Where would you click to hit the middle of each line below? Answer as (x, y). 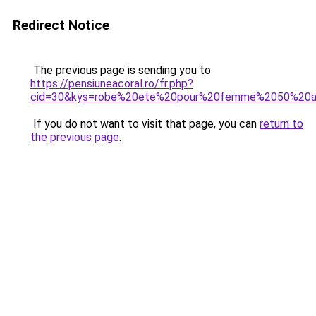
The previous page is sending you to (121, 70)
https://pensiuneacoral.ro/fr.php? (112, 84)
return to (281, 124)
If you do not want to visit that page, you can (145, 124)
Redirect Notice (61, 25)
